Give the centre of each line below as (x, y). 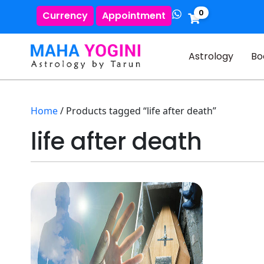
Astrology (211, 56)
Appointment (134, 16)
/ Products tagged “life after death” (137, 111)
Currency (65, 16)
